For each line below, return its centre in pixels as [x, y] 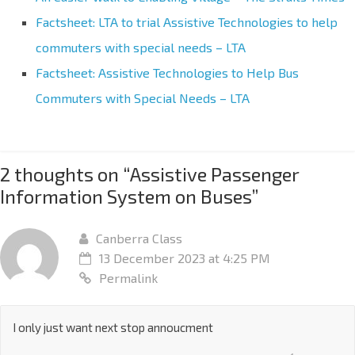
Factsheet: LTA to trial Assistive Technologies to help [187, 21]
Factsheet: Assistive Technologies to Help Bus [167, 72]
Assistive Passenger [214, 174]
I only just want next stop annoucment [113, 327]
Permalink [128, 277]
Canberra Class [139, 238]
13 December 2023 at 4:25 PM [185, 258]
